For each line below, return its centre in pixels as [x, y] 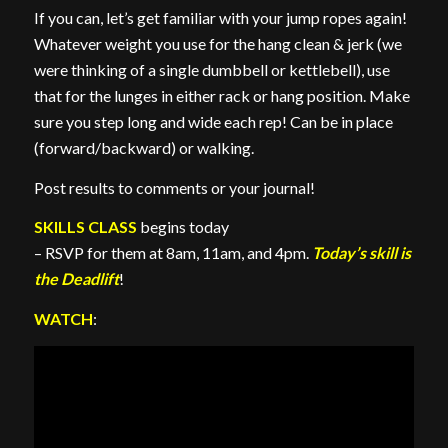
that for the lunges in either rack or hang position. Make [221, 96]
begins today [182, 227]
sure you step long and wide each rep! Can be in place [213, 122]
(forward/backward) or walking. [143, 148]
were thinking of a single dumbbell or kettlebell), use [211, 70]
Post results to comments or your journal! [174, 187]
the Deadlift [76, 279]
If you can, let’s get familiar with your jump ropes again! [220, 18]
